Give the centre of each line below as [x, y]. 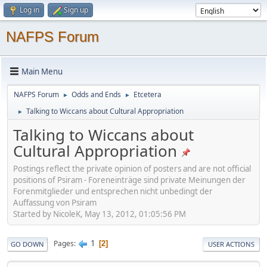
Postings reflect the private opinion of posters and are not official [132, 168]
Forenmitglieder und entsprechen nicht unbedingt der [113, 191]
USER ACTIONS [231, 244]
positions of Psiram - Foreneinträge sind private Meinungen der [129, 180]
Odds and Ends [96, 94]
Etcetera [148, 94]
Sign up [76, 10]
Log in [30, 10]
